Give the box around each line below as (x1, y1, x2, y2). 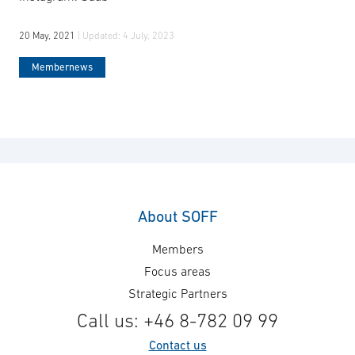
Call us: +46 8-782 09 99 (77, 308, 278, 331)
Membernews (32, 61, 93, 74)
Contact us (148, 337, 207, 352)
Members (151, 241, 204, 256)
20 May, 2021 (19, 30, 78, 42)
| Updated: (78, 30, 123, 42)
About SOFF (137, 207, 218, 225)
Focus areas (144, 263, 211, 278)
